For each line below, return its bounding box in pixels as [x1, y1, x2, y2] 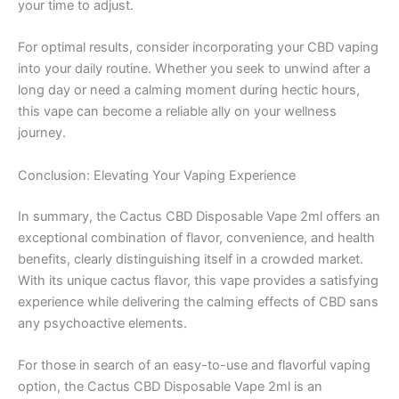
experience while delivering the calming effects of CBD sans [18, 293, 379, 310]
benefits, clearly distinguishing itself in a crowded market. [18, 250, 363, 267]
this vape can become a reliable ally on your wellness [18, 103, 337, 120]
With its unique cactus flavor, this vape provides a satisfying [18, 272, 379, 289]
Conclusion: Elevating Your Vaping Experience [18, 167, 296, 183]
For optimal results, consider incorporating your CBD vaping [18, 39, 379, 56]
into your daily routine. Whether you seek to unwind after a [18, 61, 370, 77]
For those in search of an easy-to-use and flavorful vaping [18, 356, 370, 373]
